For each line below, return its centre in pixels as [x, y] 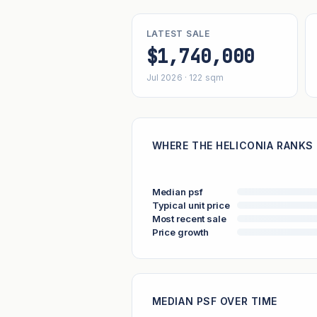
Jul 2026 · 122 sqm [185, 78]
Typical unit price [191, 205]
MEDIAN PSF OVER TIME [214, 301]
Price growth [180, 232]
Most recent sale [189, 218]
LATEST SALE [178, 34]
